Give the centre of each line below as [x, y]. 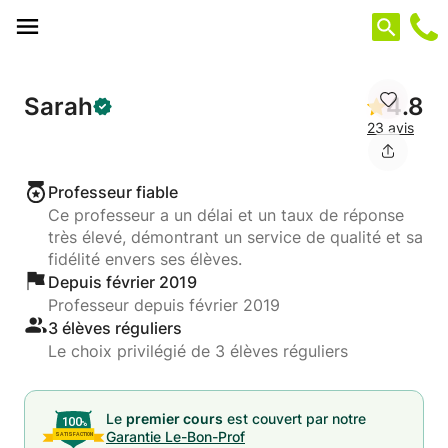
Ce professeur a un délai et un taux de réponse [226, 215]
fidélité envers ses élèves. [145, 259]
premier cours [174, 418]
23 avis [390, 127]
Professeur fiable [113, 192]
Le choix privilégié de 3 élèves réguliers [198, 351]
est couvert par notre [294, 418]
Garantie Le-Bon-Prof [175, 436]
